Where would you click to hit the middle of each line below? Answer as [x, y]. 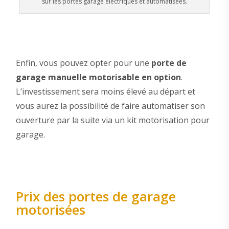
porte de [169, 63]
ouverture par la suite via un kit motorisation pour [112, 120]
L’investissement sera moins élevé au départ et [105, 91]
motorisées [50, 209]
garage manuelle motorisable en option [98, 77]
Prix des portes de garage [96, 196]
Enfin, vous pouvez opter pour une [83, 63]
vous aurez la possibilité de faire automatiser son [110, 106]
